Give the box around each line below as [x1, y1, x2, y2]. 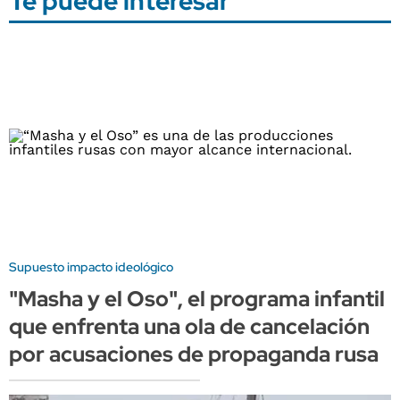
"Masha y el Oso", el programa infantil [9, 285, 385, 313]
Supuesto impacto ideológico [9, 259, 173, 276]
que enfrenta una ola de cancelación [9, 312, 370, 341]
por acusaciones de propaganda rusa [9, 340, 379, 369]
